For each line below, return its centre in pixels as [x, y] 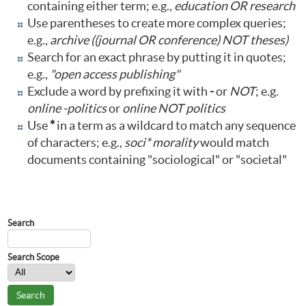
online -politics [67, 109]
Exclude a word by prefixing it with [119, 92]
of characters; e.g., [76, 143]
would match [234, 143]
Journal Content [62, 203]
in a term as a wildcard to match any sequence [175, 126]
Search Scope [33, 258]
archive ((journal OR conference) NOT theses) [169, 40]
